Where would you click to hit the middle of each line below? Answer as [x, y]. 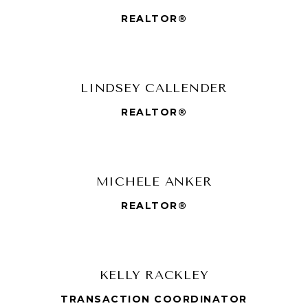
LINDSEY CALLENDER [154, 88]
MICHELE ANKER [154, 181]
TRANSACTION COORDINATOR [154, 299]
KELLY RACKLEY [154, 275]
